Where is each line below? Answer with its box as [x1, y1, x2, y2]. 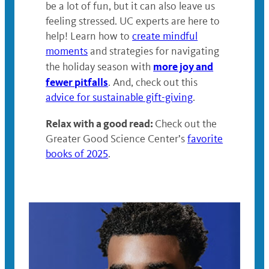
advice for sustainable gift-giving [46, 91, 193, 104]
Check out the [155, 117, 217, 131]
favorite [187, 132, 223, 146]
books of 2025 [46, 147, 109, 161]
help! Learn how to [46, 29, 133, 43]
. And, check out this [108, 76, 198, 89]
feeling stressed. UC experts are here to [46, 14, 220, 28]
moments [46, 44, 88, 58]
